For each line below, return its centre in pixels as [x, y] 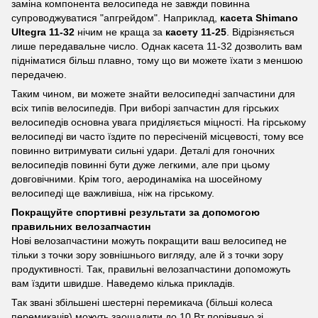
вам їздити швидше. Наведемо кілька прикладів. [123, 283]
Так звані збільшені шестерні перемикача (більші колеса [142, 302]
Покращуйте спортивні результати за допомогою [136, 212]
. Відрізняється [261, 32]
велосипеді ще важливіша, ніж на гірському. [113, 193]
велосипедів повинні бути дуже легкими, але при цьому [141, 165]
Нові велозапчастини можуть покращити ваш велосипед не [149, 241]
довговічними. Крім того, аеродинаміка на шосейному [137, 179]
